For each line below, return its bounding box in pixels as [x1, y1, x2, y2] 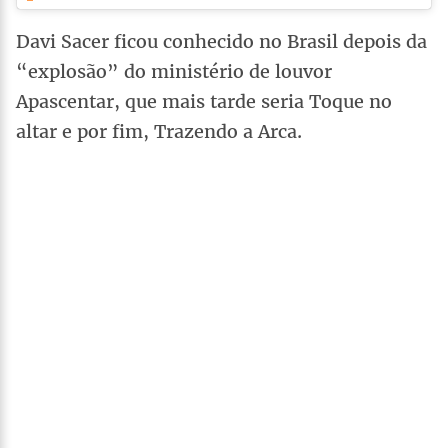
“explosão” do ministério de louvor [16, 59, 332, 83]
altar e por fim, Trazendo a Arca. [16, 119, 302, 143]
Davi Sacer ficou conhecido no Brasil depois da [16, 29, 427, 53]
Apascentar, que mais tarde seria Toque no [16, 89, 392, 113]
